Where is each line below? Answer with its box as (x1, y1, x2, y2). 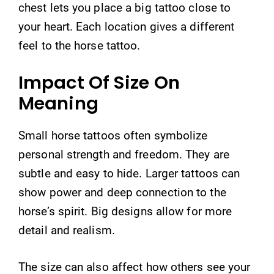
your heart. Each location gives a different (18, 19, 235, 34)
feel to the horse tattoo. (18, 38, 141, 53)
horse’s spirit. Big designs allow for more (18, 204, 232, 218)
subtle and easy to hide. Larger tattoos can (18, 166, 240, 180)
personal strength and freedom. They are (18, 147, 229, 161)
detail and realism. (18, 223, 115, 237)
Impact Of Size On (18, 70, 180, 95)
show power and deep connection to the (18, 185, 226, 199)
